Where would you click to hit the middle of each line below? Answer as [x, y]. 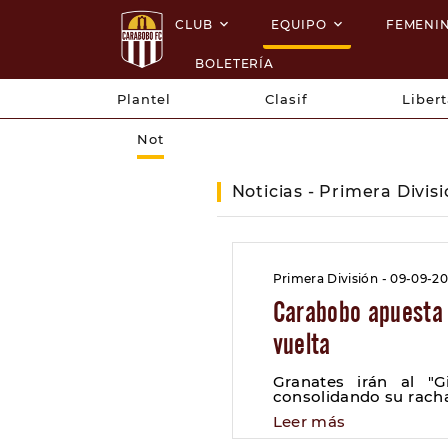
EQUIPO [299, 24]
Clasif [287, 99]
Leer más [309, 421]
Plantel [144, 99]
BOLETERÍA [235, 63]
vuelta [301, 343]
